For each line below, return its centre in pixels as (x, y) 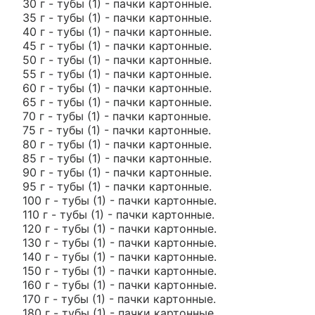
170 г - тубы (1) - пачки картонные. (119, 299)
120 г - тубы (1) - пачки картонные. (120, 229)
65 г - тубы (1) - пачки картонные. (117, 102)
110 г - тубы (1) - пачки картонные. (118, 214)
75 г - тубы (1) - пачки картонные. (117, 130)
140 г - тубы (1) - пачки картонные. (120, 257)
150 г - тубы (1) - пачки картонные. (120, 271)
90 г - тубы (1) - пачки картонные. (117, 172)
